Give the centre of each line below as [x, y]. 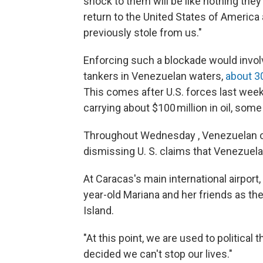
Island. [99, 210]
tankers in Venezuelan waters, [154, 76]
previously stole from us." [143, 32]
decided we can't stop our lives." [158, 254]
